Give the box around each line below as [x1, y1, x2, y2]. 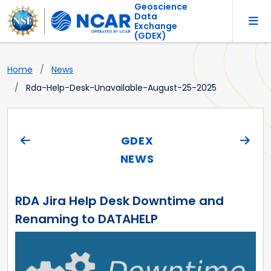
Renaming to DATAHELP [15, 211, 158, 228]
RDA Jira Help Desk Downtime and [15, 192, 224, 210]
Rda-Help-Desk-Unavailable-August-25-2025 [26, 82, 217, 94]
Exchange [134, 19, 177, 32]
